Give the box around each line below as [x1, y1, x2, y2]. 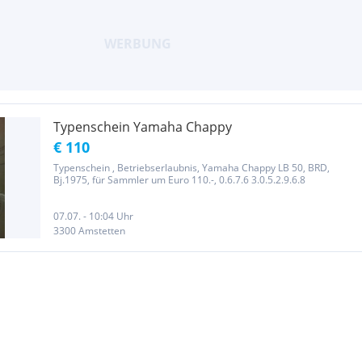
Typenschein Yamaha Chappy [53, 118, 232, 136]
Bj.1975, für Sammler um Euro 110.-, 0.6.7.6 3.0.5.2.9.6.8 [53, 173, 305, 187]
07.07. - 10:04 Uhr [53, 209, 133, 223]
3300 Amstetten [53, 224, 125, 238]
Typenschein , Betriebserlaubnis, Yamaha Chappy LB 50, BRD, [53, 161, 330, 175]
